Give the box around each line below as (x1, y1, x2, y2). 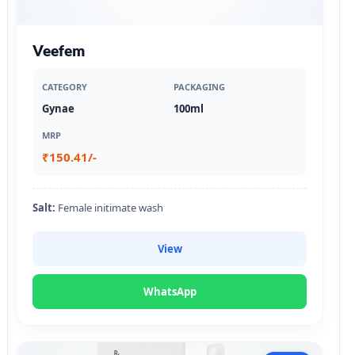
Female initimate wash (55, 200, 163, 215)
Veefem (32, 40, 85, 59)
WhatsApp (143, 284, 197, 299)
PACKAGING (174, 80, 225, 93)
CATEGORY (42, 80, 87, 93)
